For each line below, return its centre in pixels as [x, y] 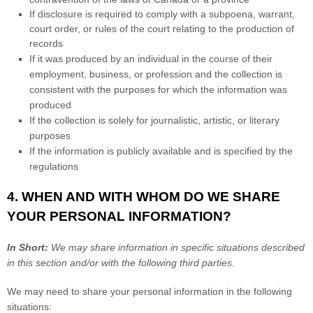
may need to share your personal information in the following [158, 291]
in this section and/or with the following [93, 263]
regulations [54, 166]
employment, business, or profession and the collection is [156, 74]
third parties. [207, 263]
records [46, 43]
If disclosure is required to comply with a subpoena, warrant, [162, 14]
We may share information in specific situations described [176, 247]
